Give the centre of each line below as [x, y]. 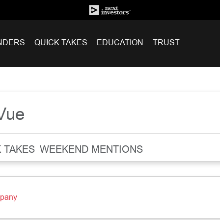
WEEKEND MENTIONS [91, 149]
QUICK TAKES [61, 42]
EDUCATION [120, 42]
